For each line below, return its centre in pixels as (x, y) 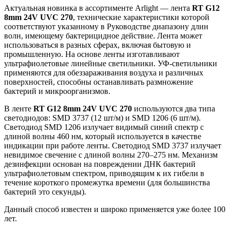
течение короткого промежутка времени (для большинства (107, 182)
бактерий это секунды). (45, 191)
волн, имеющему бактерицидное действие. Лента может (103, 35)
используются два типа (174, 108)
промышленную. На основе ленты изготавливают (92, 54)
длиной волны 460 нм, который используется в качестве (103, 136)
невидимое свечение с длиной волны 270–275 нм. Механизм (111, 155)
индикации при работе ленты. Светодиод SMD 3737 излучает (113, 145)
